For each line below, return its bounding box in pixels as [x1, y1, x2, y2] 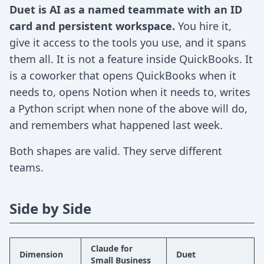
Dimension [19, 249, 63, 260]
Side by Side [9, 199, 91, 218]
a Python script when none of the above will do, [9, 101, 247, 115]
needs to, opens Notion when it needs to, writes [9, 85, 250, 99]
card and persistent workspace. [9, 19, 175, 33]
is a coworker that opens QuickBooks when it [9, 68, 236, 82]
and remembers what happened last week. [9, 118, 223, 132]
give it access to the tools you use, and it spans [9, 35, 246, 49]
